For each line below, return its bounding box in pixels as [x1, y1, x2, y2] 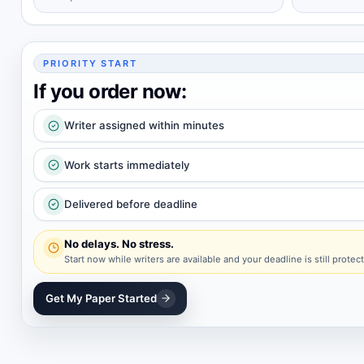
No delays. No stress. [64, 237, 175, 251]
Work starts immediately [64, 158, 190, 171]
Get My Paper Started [45, 291, 157, 305]
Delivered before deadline [64, 197, 198, 210]
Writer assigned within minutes [64, 119, 225, 132]
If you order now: [33, 79, 187, 103]
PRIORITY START [42, 57, 138, 69]
